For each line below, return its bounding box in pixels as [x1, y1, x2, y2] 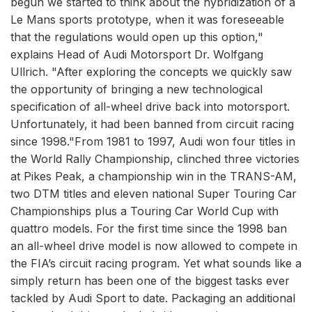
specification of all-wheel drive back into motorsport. [10, 100, 290, 114]
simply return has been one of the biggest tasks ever [10, 274, 290, 288]
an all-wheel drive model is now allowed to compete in [10, 239, 297, 253]
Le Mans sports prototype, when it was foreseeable [10, 13, 284, 26]
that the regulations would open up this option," [10, 30, 263, 44]
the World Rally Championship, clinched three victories [10, 152, 299, 166]
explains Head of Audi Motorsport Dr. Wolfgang [10, 47, 263, 61]
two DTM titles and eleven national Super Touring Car [10, 187, 297, 201]
